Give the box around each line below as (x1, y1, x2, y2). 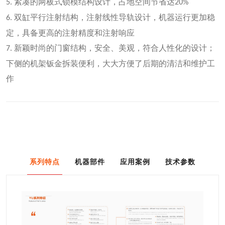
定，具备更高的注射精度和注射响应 (6, 28, 135, 37)
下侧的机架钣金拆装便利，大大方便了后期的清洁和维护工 (6, 59, 215, 68)
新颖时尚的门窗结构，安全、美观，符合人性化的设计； (14, 43, 215, 52)
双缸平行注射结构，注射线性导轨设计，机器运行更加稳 (14, 13, 215, 22)
